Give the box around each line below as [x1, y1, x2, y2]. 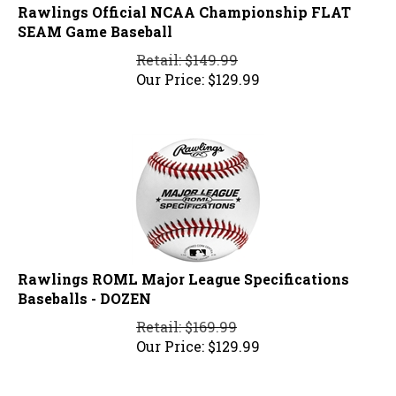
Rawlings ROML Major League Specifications [18, 262, 349, 281]
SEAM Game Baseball [18, 14, 172, 34]
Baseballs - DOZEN [18, 281, 151, 301]
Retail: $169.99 [136, 309, 237, 329]
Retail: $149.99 [136, 42, 238, 62]
